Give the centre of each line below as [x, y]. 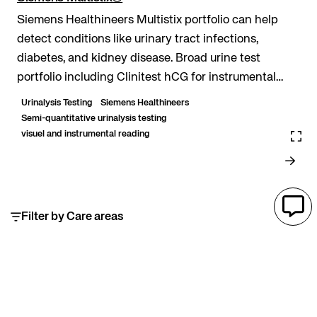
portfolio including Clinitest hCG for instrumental [146, 78]
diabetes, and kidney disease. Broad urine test [96, 59]
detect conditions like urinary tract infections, [138, 40]
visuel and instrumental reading [85, 134]
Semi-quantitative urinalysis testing [94, 119]
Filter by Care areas [72, 217]
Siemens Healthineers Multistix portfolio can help [148, 21]
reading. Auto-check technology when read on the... [177, 97]
